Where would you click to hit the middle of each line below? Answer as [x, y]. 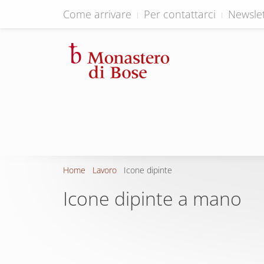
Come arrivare [97, 14]
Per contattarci [180, 14]
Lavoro [105, 170]
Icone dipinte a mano [152, 198]
